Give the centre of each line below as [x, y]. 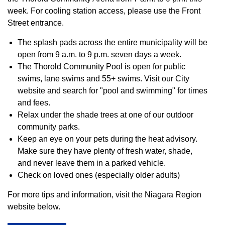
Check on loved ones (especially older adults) [99, 175]
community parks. [49, 127]
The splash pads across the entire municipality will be [113, 42]
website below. [34, 207]
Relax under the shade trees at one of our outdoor [105, 115]
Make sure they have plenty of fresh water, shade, [105, 151]
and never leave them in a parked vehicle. [92, 163]
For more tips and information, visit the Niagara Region [104, 195]
